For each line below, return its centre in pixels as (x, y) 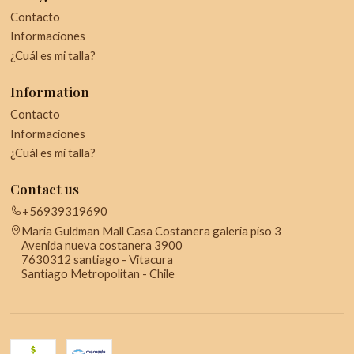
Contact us (44, 189)
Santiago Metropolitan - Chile (98, 273)
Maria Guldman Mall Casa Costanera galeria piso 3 (151, 230)
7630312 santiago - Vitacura (97, 259)
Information (49, 92)
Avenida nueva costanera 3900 (102, 245)
